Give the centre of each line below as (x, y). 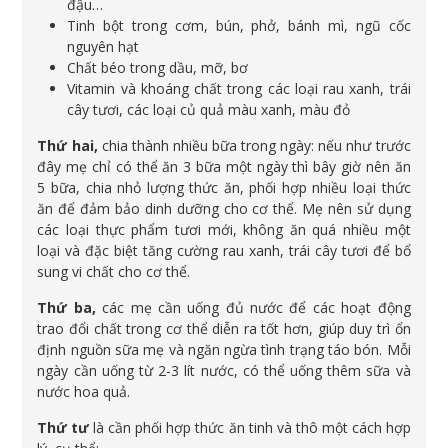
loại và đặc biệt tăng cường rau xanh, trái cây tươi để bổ (224, 250)
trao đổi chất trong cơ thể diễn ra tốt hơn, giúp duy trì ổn (224, 328)
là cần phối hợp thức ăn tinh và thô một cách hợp (250, 427)
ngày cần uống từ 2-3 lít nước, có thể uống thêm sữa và (224, 370)
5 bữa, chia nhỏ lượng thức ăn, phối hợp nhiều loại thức (224, 187)
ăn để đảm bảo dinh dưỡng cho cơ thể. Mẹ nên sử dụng (224, 208)
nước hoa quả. (84, 391)
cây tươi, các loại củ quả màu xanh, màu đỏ (209, 109)
